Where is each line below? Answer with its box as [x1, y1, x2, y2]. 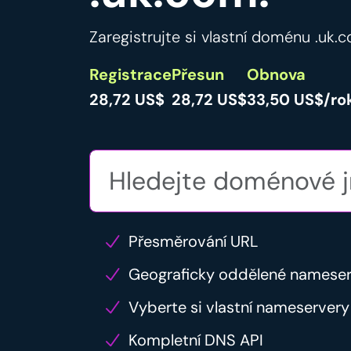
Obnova [247, 64, 306, 85]
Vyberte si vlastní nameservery [128, 297, 349, 318]
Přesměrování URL [128, 231, 259, 252]
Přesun [172, 64, 224, 85]
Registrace [89, 64, 172, 85]
